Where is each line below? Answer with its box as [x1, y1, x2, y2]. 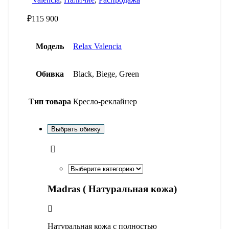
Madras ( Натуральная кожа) [48, 183, 177, 194]
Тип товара [29, 97, 71, 106]
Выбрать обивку [51, 125, 101, 133]
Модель [36, 41, 64, 51]
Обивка [36, 69, 64, 78]
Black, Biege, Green [73, 69, 139, 78]
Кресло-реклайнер [73, 97, 137, 106]
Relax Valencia [73, 41, 122, 51]
